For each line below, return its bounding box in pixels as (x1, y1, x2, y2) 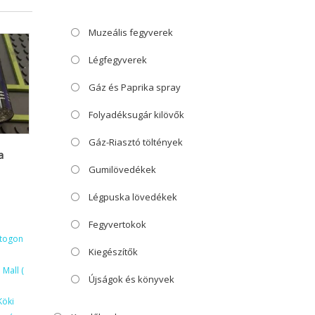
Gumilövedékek (89, 162, 156, 176)
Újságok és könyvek (89, 272, 174, 285)
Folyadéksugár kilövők (89, 108, 184, 121)
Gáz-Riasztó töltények (89, 135, 183, 148)
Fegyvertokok (89, 217, 146, 231)
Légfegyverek (89, 53, 147, 66)
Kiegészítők (89, 245, 138, 258)
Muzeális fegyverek (89, 25, 173, 39)
